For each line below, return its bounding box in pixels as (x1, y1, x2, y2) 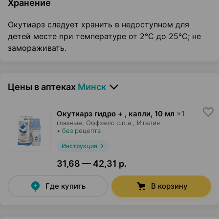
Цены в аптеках (8, 82, 76, 92)
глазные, (57, 119, 84, 127)
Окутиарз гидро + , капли (57, 109, 151, 119)
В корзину (151, 181, 188, 191)
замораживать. (8, 43, 66, 53)
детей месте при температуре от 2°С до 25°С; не (8, 31, 201, 42)
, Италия (133, 119, 160, 127)
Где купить (45, 181, 86, 191)
